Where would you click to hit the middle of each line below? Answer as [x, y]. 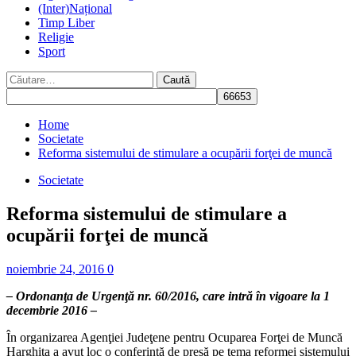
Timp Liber [66, 23]
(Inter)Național [75, 8]
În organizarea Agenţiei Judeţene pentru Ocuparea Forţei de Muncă [174, 337]
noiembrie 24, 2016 [57, 269]
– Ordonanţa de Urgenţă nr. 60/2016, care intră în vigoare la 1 [168, 296]
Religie [56, 37]
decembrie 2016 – [52, 310]
